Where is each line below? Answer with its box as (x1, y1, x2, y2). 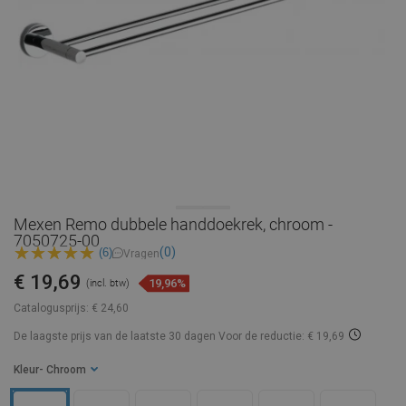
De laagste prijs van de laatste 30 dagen (14, 330, 218, 343)
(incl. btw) (86, 277, 130, 290)
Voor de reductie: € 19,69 (218, 330, 344, 343)
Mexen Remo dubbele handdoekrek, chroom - (14, 215, 333, 234)
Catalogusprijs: (14, 302, 89, 315)
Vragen (123, 246, 159, 260)
